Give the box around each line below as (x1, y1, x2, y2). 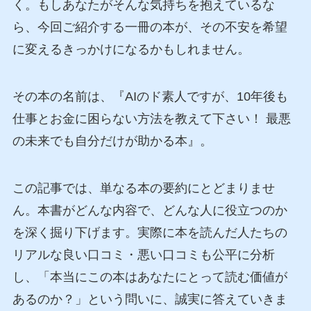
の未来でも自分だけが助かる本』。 (12, 134, 212, 149)
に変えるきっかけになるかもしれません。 (12, 42, 250, 57)
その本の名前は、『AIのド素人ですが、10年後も (12, 90, 288, 104)
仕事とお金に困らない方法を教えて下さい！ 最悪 (12, 112, 291, 126)
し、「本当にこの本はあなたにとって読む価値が (12, 269, 287, 284)
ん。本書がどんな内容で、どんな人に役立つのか (12, 203, 287, 217)
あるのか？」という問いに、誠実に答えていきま (12, 292, 287, 306)
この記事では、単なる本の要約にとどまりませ (12, 180, 275, 195)
